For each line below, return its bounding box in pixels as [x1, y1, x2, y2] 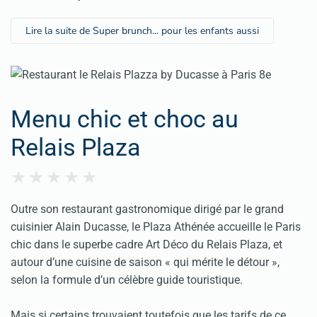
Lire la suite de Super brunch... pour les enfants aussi [25, 23, 259, 38]
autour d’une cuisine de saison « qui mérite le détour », [11, 255, 279, 270]
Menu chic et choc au [11, 105, 238, 134]
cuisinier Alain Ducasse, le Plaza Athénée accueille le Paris [11, 220, 301, 234]
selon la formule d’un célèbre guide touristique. [11, 273, 243, 287]
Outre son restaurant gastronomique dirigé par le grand [11, 202, 284, 217]
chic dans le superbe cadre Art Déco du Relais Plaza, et [11, 238, 282, 252]
